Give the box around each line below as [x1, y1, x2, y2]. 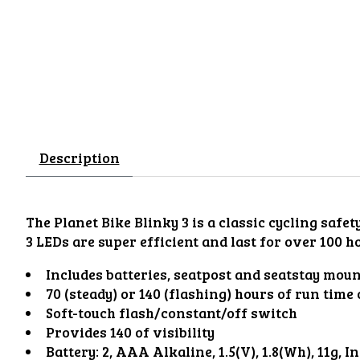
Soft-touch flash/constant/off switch [45, 302, 297, 322]
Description [39, 148, 120, 168]
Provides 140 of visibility [45, 321, 215, 342]
